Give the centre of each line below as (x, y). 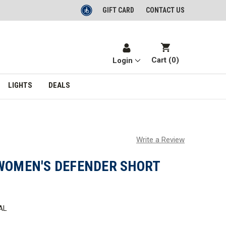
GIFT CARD (118, 10)
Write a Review (161, 140)
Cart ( (162, 60)
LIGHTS (20, 85)
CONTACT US (165, 10)
